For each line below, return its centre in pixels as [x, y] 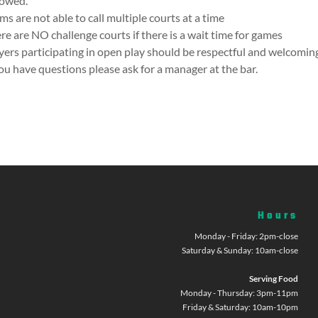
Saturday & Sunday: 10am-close [240, 251]
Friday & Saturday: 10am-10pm [240, 307]
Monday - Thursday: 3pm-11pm [239, 293]
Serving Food [273, 279]
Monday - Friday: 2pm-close [246, 236]
